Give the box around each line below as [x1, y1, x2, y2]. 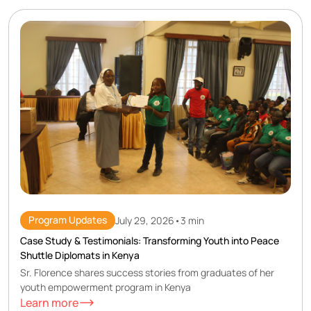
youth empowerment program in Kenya [20, 280, 191, 294]
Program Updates [28, 213, 107, 227]
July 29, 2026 [115, 214, 174, 228]
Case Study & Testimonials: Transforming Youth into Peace [20, 233, 279, 247]
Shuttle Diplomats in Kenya [20, 248, 140, 262]
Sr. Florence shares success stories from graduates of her [20, 266, 274, 280]
